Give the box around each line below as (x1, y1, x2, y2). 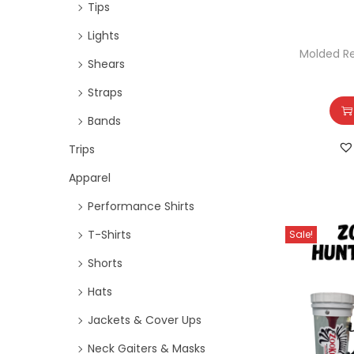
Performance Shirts (88, 198, 194, 214)
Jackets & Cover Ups (88, 312, 201, 328)
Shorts (88, 255, 122, 271)
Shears (88, 56, 125, 72)
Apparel (69, 170, 111, 186)
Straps (88, 85, 122, 100)
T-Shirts (88, 227, 131, 243)
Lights (88, 28, 119, 43)
